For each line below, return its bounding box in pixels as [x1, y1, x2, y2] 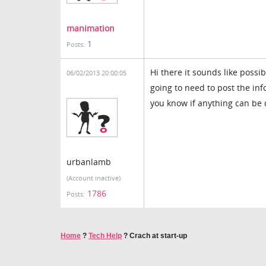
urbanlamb [66, 156, 111, 167]
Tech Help [88, 232, 122, 240]
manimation [66, 23, 115, 34]
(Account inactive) [66, 174, 121, 182]
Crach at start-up [129, 232, 187, 240]
